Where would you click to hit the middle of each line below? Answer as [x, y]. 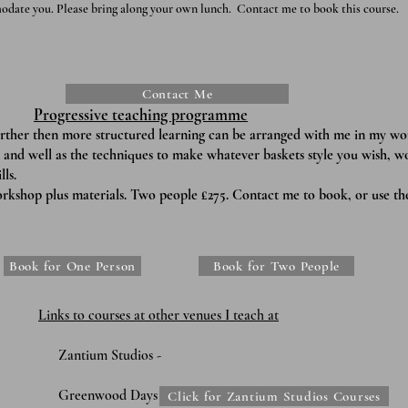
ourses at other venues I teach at [187, 315]
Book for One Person [72, 266]
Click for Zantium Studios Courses [274, 396]
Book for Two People [276, 266]
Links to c [66, 315]
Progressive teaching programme [141, 115]
